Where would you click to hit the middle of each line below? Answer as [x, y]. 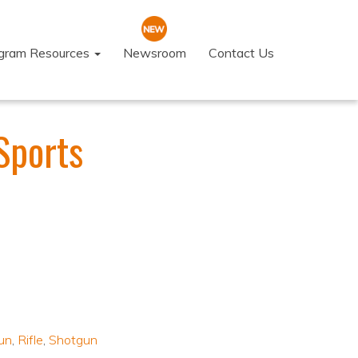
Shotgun [73, 340]
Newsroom [155, 53]
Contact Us [241, 53]
